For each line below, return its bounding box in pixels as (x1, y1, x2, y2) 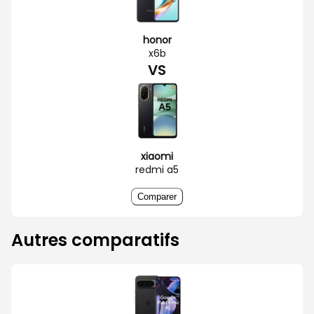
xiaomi (141, 149, 173, 163)
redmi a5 (135, 162, 179, 177)
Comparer (137, 191, 177, 202)
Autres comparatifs (11, 228, 179, 252)
